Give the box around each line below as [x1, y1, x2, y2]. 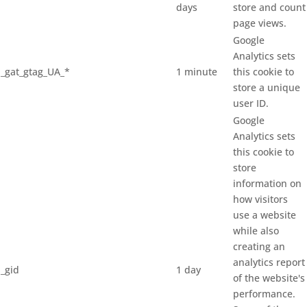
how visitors [233, 193, 288, 206]
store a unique [233, 81, 300, 94]
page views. [233, 16, 286, 29]
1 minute [176, 65, 217, 78]
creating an [233, 240, 285, 253]
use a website [233, 208, 296, 221]
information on [233, 177, 302, 190]
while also [233, 224, 279, 237]
